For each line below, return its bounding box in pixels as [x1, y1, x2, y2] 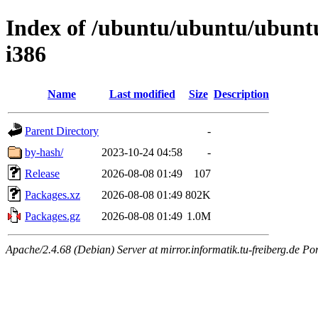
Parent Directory [25, 124, 99, 137]
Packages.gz [25, 209, 80, 222]
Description [214, 87, 269, 100]
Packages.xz [25, 188, 80, 201]
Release [25, 167, 60, 180]
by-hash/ [25, 146, 63, 158]
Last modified [109, 87, 175, 100]
